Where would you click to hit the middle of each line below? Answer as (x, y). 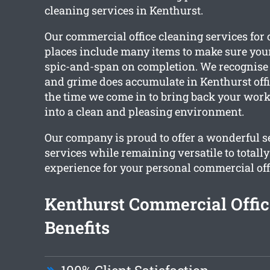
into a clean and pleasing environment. (144, 112)
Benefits (77, 228)
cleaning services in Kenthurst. (124, 11)
